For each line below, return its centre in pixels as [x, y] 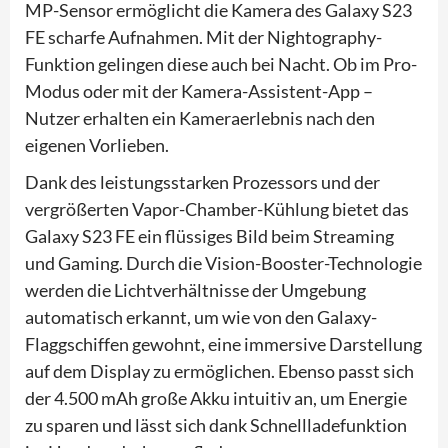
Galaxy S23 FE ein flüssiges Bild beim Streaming [209, 235]
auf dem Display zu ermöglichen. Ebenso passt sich [219, 370]
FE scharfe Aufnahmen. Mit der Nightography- [203, 36]
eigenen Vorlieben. [97, 144]
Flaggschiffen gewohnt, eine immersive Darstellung [223, 343]
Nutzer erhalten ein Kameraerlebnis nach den [200, 117]
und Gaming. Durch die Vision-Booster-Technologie [223, 262]
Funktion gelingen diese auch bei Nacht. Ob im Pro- [221, 63]
